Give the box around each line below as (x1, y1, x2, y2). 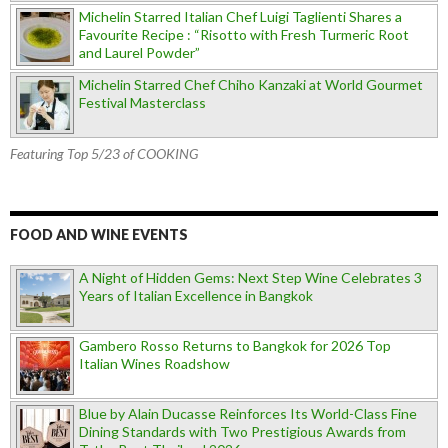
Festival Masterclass (79, 93, 206, 111)
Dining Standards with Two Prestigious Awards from (79, 422, 406, 440)
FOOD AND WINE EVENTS (10, 225, 188, 243)
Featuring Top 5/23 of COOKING (10, 144, 198, 162)
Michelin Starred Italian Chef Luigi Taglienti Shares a (79, 7, 402, 25)
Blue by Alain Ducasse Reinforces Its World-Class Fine (79, 404, 417, 422)
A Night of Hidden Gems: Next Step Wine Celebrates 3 (79, 268, 422, 286)
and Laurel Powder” (79, 43, 200, 61)
